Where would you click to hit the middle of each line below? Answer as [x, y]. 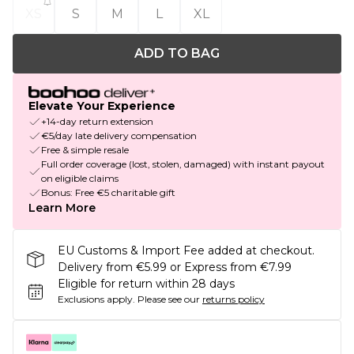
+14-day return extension [97, 122]
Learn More [62, 208]
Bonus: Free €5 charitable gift [108, 193]
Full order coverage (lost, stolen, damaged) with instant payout [183, 164]
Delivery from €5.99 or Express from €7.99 [175, 267]
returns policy [233, 299]
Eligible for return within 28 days [146, 284]
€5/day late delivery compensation [119, 136]
